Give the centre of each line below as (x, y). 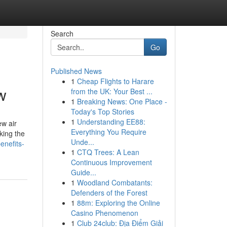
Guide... (83, 172)
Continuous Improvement (111, 162)
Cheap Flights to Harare (115, 81)
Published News (76, 71)
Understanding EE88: (111, 122)
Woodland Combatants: (115, 182)
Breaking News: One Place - (122, 101)
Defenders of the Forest (109, 193)
